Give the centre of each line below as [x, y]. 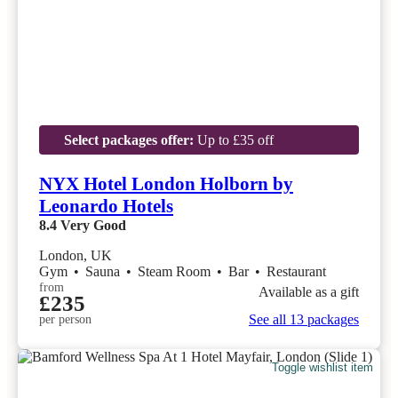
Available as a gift [309, 291]
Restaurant [296, 272]
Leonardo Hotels [106, 207]
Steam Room [176, 272]
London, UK [76, 256]
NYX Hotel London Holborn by [166, 184]
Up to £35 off [233, 139]
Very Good [93, 226]
